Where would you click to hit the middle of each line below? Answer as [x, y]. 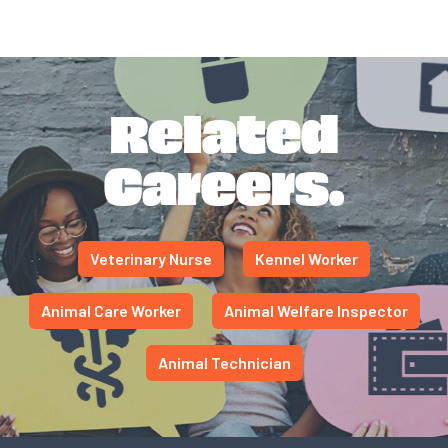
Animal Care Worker [110, 310]
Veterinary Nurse [151, 258]
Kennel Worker [306, 258]
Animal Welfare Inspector [315, 310]
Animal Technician [224, 362]
